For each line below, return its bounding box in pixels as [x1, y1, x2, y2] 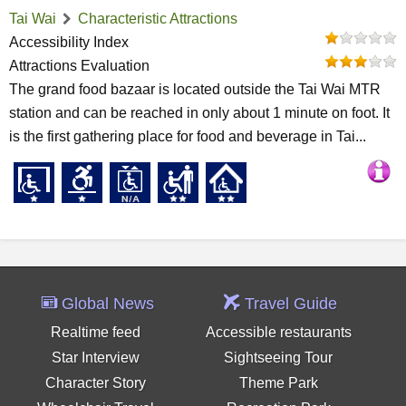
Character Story [45, 375, 147, 391]
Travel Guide [240, 295, 338, 313]
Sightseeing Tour [224, 350, 333, 365]
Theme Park [238, 375, 318, 391]
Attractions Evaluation [9, 58, 150, 73]
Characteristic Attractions [78, 11, 237, 26]
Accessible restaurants [205, 324, 352, 340]
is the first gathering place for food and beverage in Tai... [9, 129, 366, 144]
